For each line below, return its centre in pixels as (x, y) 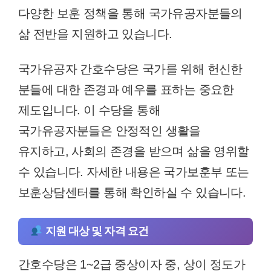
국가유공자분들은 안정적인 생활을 (109, 130)
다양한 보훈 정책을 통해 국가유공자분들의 (130, 13)
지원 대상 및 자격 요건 (95, 231)
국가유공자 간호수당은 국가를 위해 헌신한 (130, 69)
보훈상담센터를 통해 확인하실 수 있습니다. (132, 192)
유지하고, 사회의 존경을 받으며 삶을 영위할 (134, 151)
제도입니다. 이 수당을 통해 (89, 110)
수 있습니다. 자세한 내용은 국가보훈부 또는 (134, 171)
